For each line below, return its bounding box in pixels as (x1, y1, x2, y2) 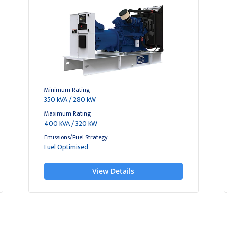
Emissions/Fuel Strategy (44, 132, 108, 142)
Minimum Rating (44, 85, 90, 95)
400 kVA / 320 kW (44, 118, 97, 129)
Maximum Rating (44, 108, 91, 119)
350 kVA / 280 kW (44, 94, 96, 105)
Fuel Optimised (44, 141, 88, 153)
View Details (92, 166, 135, 176)
